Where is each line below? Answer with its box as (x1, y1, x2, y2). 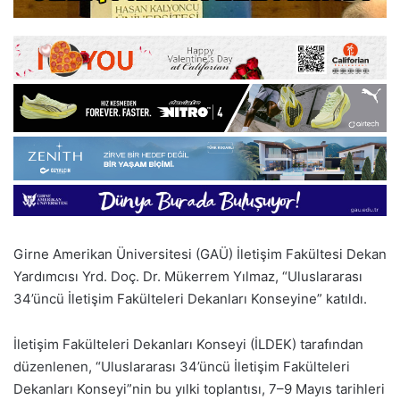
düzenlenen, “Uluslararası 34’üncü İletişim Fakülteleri (13, 357, 350, 375)
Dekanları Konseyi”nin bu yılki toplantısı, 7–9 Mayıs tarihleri (13, 379, 385, 397)
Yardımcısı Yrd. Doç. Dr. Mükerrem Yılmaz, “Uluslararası (13, 267, 362, 285)
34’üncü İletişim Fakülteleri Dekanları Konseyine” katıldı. (13, 289, 367, 307)
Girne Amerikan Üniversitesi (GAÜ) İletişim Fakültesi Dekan (13, 245, 387, 262)
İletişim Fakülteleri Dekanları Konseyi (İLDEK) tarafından (13, 335, 363, 353)
